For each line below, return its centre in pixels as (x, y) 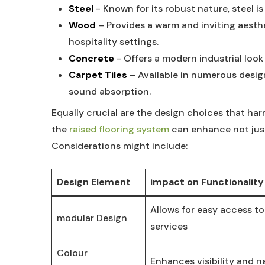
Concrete (91, 58)
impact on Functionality (207, 182)
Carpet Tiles (98, 75)
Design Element (94, 182)
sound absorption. (109, 91)
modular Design (92, 218)
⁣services (169, 226)
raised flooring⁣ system (119, 129)
